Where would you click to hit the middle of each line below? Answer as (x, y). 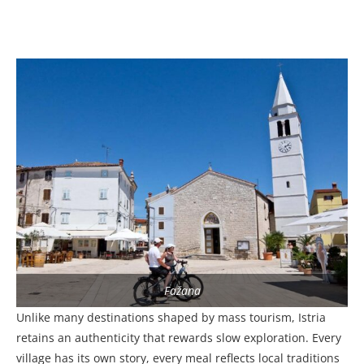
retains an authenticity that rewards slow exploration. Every (179, 338)
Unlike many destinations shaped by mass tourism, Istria (171, 318)
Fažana (182, 291)
